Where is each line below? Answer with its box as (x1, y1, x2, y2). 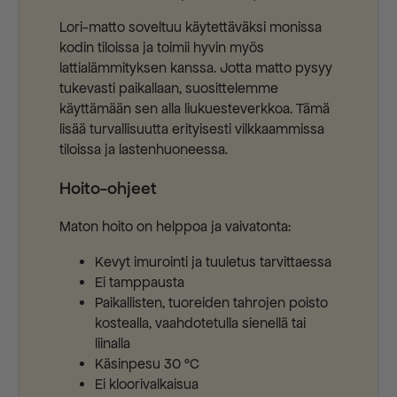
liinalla (95, 334, 130, 353)
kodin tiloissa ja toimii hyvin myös (59, 39, 264, 58)
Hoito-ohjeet (59, 177, 157, 200)
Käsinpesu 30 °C (95, 354, 199, 373)
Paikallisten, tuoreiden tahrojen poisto (95, 293, 328, 312)
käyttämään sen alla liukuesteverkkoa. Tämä (59, 100, 330, 119)
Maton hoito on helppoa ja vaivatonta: (59, 218, 291, 237)
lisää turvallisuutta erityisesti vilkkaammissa (59, 121, 324, 139)
